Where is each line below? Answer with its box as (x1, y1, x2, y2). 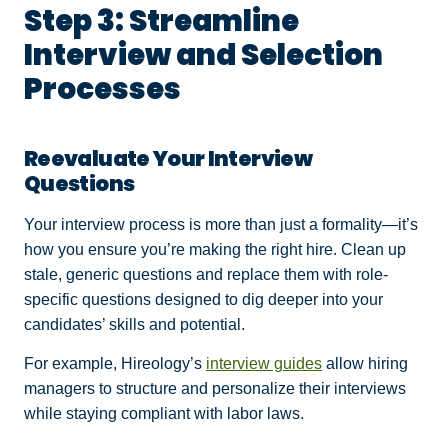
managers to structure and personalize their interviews (24, 380, 406, 398)
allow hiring (322, 355, 408, 373)
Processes (24, 67, 186, 109)
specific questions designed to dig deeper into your (24, 290, 383, 308)
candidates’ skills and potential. (24, 315, 249, 333)
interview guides (206, 355, 322, 373)
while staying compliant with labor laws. (24, 405, 308, 423)
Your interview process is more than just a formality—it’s (24, 215, 418, 233)
